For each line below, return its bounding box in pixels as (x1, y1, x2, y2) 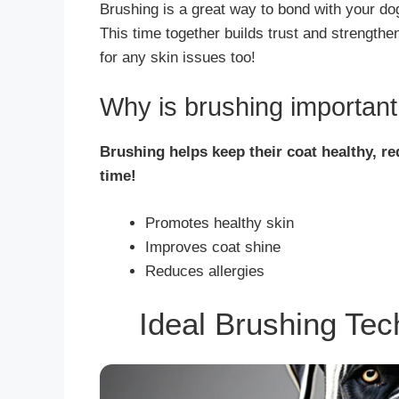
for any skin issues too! (100, 48, 256, 66)
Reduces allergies (145, 262, 265, 280)
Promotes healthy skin (145, 214, 294, 232)
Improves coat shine (145, 238, 281, 256)
